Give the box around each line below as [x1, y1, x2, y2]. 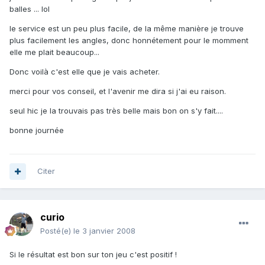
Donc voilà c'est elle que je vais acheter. [9, 67, 160, 77]
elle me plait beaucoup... [9, 47, 99, 57]
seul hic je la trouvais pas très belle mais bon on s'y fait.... [9, 106, 223, 116]
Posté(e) [40, 226, 73, 236]
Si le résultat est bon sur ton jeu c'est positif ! [9, 250, 177, 260]
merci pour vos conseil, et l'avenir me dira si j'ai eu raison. [9, 86, 226, 96]
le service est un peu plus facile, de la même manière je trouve [9, 24, 244, 34]
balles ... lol [9, 4, 50, 14]
